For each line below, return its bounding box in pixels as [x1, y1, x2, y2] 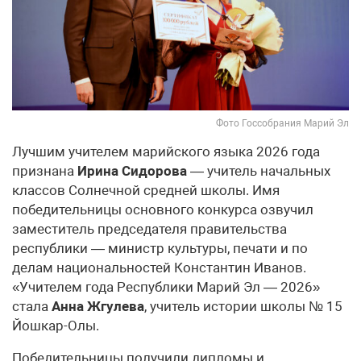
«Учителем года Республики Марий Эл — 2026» [12, 279, 320, 296]
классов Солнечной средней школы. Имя [12, 182, 280, 199]
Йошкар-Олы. [12, 317, 99, 334]
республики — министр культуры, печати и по [12, 240, 308, 257]
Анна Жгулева [52, 298, 144, 315]
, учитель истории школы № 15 [144, 298, 342, 315]
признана [12, 163, 77, 180]
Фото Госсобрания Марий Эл [216, 118, 349, 130]
